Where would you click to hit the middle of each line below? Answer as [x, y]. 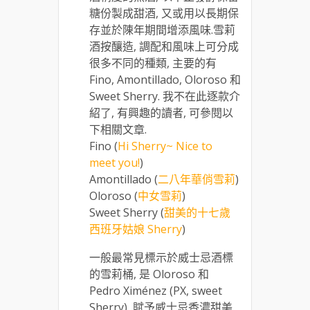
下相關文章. [118, 129]
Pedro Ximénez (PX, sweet [156, 290]
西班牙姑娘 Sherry [136, 229]
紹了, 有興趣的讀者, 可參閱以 [161, 112]
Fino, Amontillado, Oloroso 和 [165, 79]
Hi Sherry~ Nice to [165, 146]
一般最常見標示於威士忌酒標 [161, 257]
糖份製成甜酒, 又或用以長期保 [164, 13]
